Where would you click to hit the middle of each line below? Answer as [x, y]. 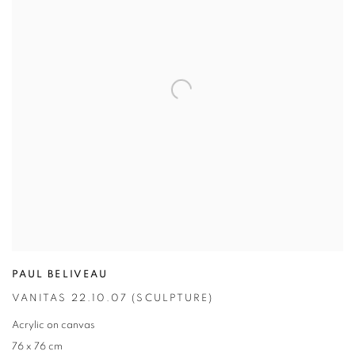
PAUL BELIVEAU [60, 276]
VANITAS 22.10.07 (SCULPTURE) [113, 300]
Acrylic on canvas [53, 326]
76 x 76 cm [37, 348]
